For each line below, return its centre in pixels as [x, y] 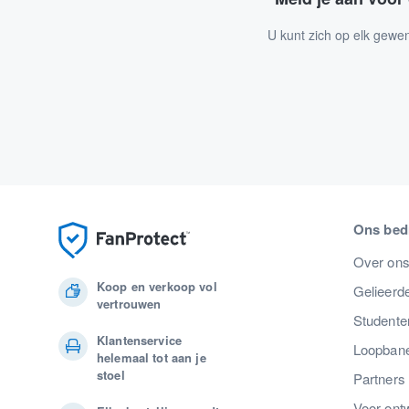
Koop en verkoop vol [157, 286]
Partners [379, 378]
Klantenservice [139, 340]
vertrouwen [129, 303]
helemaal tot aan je [152, 357]
